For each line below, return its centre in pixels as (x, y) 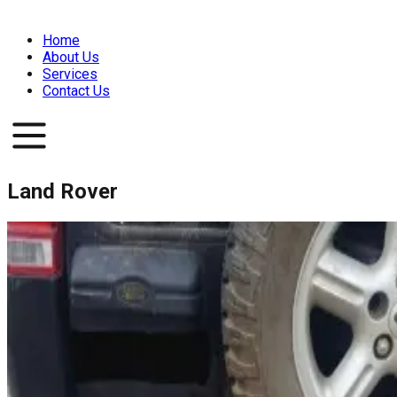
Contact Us (76, 91)
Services (70, 74)
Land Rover (62, 191)
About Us (71, 57)
